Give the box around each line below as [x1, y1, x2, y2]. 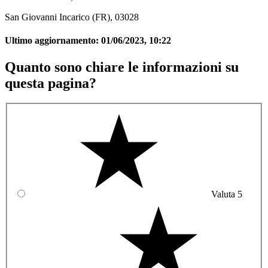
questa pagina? [5, 75, 96, 91]
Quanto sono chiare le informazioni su [5, 59, 239, 75]
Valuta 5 [211, 189, 242, 200]
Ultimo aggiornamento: [5, 35, 101, 46]
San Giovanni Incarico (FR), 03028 [5, 12, 139, 22]
